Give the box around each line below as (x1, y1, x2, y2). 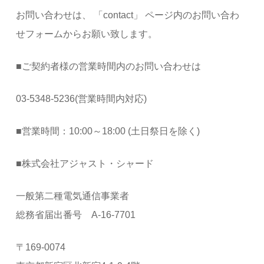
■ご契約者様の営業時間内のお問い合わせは (16, 61, 202, 71)
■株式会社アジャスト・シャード (16, 159, 154, 169)
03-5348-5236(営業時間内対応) (16, 94, 147, 104)
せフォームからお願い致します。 (16, 29, 158, 39)
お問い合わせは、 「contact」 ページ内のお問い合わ (16, 10, 240, 20)
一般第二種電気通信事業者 (16, 191, 130, 201)
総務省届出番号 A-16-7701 (16, 210, 136, 220)
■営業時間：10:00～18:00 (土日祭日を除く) (16, 126, 200, 136)
